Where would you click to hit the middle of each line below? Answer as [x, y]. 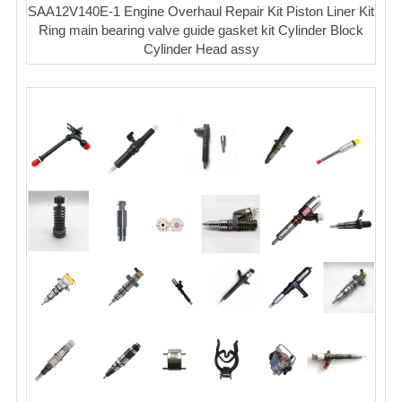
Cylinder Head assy [201, 49]
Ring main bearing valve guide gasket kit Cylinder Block [201, 31]
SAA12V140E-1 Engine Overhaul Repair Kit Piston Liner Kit [201, 12]
